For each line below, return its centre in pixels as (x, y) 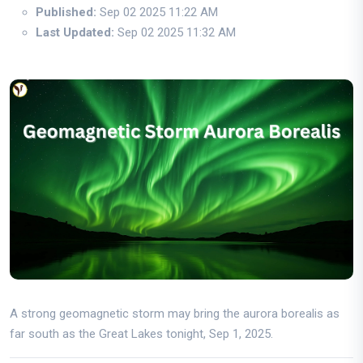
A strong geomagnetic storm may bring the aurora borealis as (175, 314)
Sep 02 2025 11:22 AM (157, 12)
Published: (66, 12)
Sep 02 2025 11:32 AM (175, 32)
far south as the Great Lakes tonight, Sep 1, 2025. (141, 334)
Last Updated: (75, 32)
